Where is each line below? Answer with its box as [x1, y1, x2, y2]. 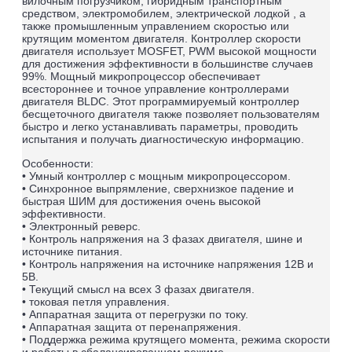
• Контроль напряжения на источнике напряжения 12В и [22, 257, 313, 270]
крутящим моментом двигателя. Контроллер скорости [22, 31, 301, 45]
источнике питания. [22, 244, 126, 258]
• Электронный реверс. [22, 219, 144, 233]
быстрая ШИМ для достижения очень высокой [22, 194, 261, 207]
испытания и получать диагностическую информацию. [22, 132, 307, 145]
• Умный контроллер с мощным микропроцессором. [22, 169, 294, 182]
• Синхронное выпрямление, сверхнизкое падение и [22, 181, 294, 195]
